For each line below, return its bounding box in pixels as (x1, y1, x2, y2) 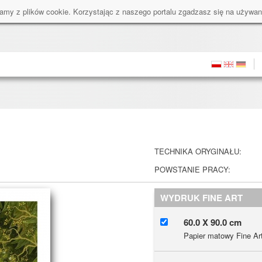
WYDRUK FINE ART (160, 191, 243, 204)
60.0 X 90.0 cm (184, 216, 242, 229)
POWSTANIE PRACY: (154, 164, 230, 175)
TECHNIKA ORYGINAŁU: (154, 146, 242, 157)
